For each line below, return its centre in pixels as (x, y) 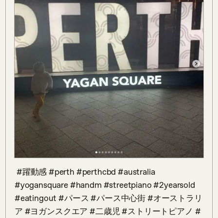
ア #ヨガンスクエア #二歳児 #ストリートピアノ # (108, 211)
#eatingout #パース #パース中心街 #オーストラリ (109, 198)
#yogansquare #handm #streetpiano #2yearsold (105, 185)
